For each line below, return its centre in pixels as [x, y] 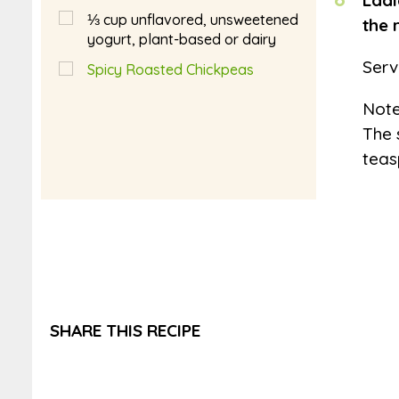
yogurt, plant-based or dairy [182, 39]
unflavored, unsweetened [215, 19]
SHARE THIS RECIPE [125, 330]
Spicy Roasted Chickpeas [171, 70]
